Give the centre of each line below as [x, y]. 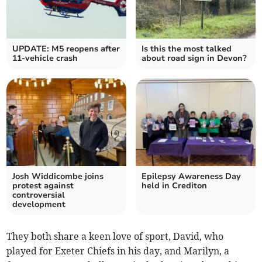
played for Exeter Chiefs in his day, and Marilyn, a [118, 251]
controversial [39, 195]
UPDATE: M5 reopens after [66, 49]
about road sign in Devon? [194, 58]
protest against [43, 186]
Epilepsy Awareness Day [191, 176]
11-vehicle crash [45, 58]
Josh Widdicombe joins [58, 176]
